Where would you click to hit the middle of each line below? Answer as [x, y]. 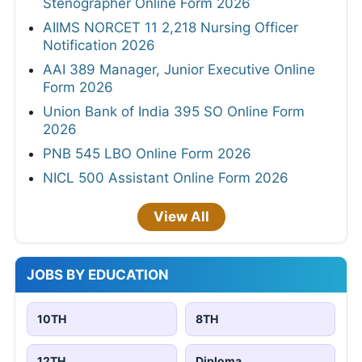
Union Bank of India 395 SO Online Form [174, 112]
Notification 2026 [99, 46]
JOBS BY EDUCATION [98, 275]
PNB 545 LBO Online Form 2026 [147, 154]
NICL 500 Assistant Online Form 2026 [166, 178]
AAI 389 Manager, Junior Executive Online [179, 70]
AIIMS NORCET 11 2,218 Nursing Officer [170, 28]
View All [181, 217]
